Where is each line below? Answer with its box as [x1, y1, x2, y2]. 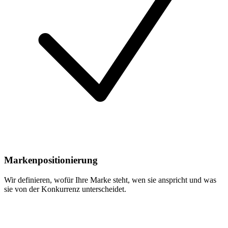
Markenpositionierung [4, 155, 98, 165]
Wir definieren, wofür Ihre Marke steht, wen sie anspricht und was [4, 175, 216, 184]
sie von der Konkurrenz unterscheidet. [4, 184, 126, 193]
